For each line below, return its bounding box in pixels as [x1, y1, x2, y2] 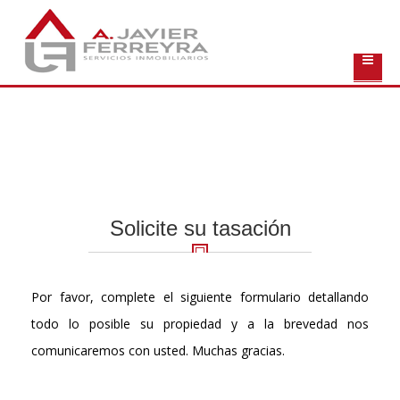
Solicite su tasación [109, 216, 291, 240]
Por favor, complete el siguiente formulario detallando [31, 288, 369, 305]
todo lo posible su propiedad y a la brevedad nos [31, 315, 369, 332]
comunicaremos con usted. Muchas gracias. [31, 342, 285, 359]
